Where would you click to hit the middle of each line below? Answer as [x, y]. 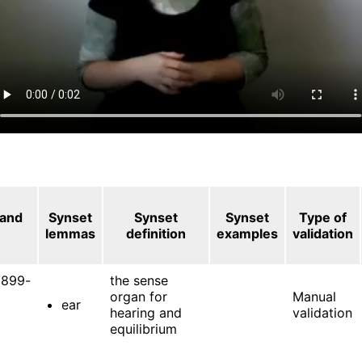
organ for [139, 296]
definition [156, 233]
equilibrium [144, 328]
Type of [323, 217]
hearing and [146, 312]
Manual [315, 296]
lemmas [71, 233]
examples [248, 233]
